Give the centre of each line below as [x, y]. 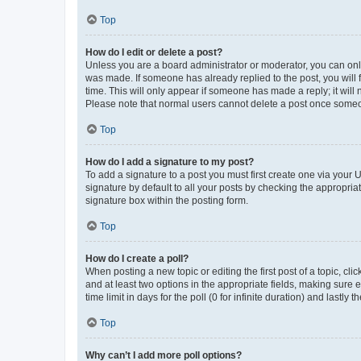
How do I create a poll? [137, 259]
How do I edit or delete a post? [154, 52]
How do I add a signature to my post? [170, 162]
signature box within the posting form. [167, 201]
